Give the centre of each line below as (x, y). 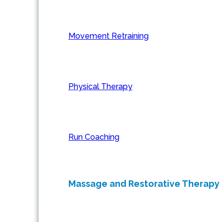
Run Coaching (94, 137)
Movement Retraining (109, 36)
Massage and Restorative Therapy (144, 184)
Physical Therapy (100, 87)
